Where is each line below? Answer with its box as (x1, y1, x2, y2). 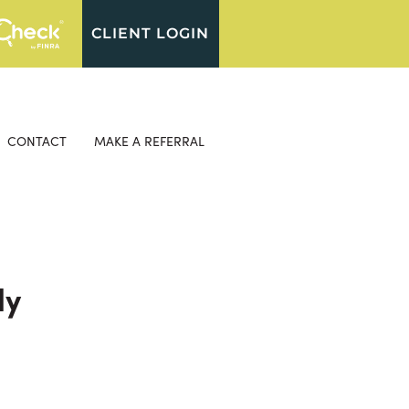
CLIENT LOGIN (91, 25, 210, 42)
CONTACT (7, 131, 67, 150)
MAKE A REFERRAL (94, 131, 204, 150)
